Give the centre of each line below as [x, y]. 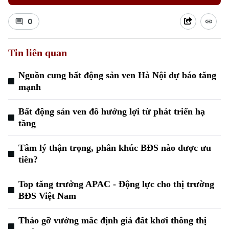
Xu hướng [22, 82]
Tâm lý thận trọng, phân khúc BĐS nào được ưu [115, 148]
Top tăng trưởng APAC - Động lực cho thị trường [116, 184]
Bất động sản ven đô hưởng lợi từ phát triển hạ [112, 111]
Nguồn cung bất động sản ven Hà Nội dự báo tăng [117, 75]
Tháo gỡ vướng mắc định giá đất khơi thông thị [112, 220]
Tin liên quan [38, 53]
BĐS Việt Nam [47, 196]
